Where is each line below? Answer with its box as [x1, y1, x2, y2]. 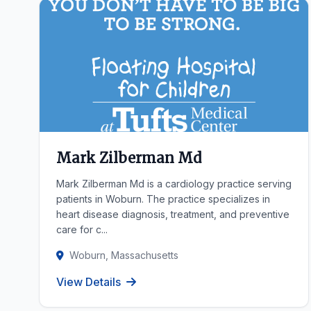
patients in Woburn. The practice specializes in [56, 193, 270, 205]
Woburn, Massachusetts [69, 249, 178, 261]
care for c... [56, 224, 108, 235]
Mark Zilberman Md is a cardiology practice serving [56, 178, 292, 190]
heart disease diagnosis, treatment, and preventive [56, 208, 289, 220]
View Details [56, 275, 121, 289]
